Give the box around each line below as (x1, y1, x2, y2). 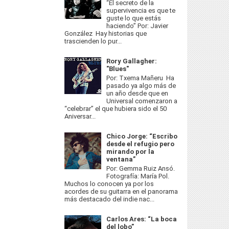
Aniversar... (64, 112, 96, 120)
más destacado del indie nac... (64, 195, 154, 203)
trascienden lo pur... (64, 37, 122, 45)
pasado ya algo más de (106, 81, 176, 89)
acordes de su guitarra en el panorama (64, 187, 178, 195)
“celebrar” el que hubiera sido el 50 (64, 104, 167, 112)
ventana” (106, 155, 136, 163)
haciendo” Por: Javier (106, 22, 169, 30)
